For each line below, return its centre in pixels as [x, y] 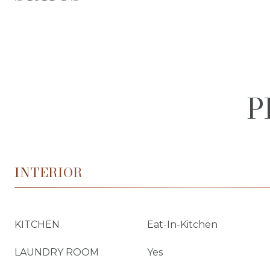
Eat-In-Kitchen [182, 224]
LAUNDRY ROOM [57, 252]
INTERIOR [49, 172]
